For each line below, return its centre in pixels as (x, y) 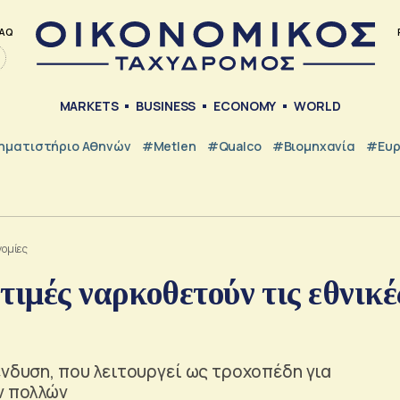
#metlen (169, 146)
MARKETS (89, 106)
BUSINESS (166, 106)
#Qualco (234, 146)
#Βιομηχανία (314, 146)
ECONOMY (245, 106)
